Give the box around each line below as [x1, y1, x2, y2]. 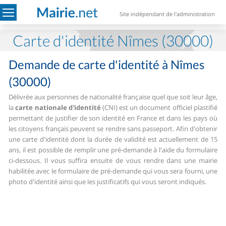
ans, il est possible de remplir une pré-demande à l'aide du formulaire [9, 145, 217, 154]
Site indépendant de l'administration [120, 10, 215, 18]
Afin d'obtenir [174, 124, 217, 133]
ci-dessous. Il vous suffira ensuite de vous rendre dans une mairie [9, 156, 217, 165]
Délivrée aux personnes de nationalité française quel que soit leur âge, [9, 92, 217, 101]
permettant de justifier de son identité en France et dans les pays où [9, 114, 217, 123]
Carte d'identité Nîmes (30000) [13, 31, 213, 49]
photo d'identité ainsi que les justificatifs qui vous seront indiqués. [9, 177, 207, 186]
